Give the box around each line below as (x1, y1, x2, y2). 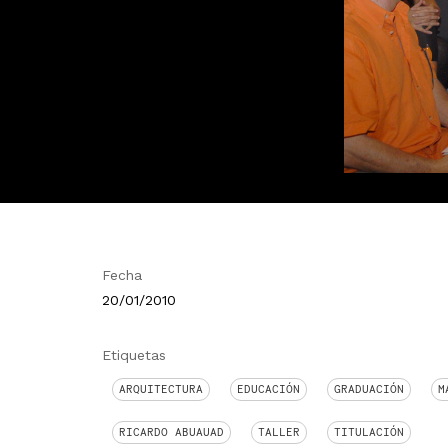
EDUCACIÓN (237, 382, 300, 396)
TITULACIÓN (334, 425, 404, 439)
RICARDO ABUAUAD (119, 425, 224, 439)
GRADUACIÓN (334, 382, 404, 396)
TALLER (258, 425, 300, 439)
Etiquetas (102, 347, 166, 363)
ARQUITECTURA (119, 382, 203, 396)
